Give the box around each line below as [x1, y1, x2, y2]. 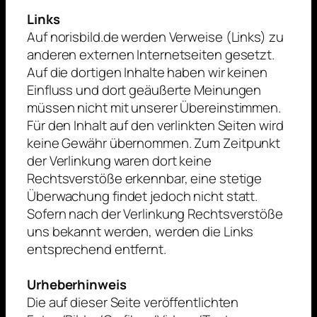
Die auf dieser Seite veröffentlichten [27, 293, 239, 312]
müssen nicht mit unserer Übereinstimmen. [27, 98, 281, 117]
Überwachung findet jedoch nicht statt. [27, 187, 258, 206]
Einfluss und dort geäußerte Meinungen [27, 81, 262, 100]
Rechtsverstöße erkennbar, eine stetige [27, 169, 263, 188]
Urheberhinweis [27, 275, 127, 294]
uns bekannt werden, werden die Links [27, 222, 254, 241]
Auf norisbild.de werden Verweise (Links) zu [27, 28, 284, 47]
